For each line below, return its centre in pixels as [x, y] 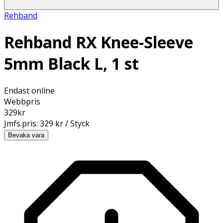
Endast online [29, 90]
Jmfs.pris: [22, 123]
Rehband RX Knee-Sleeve [99, 42]
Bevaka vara [26, 135]
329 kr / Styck [65, 123]
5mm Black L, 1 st [71, 64]
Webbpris [22, 101]
